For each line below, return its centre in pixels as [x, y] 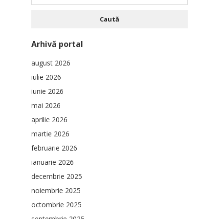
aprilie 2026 [49, 120]
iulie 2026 [46, 77]
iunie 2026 [47, 91]
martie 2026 [50, 134]
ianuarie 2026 [53, 162]
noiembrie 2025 [56, 191]
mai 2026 [46, 106]
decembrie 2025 [57, 176]
